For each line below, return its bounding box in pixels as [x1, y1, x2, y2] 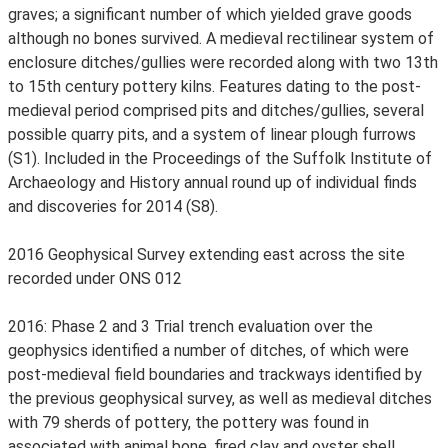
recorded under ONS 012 [8, 269, 182, 288]
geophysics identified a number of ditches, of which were [8, 341, 409, 360]
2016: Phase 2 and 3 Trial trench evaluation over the [8, 317, 373, 336]
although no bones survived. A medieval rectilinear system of [8, 29, 434, 48]
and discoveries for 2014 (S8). [8, 197, 218, 216]
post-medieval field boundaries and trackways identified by [8, 365, 422, 384]
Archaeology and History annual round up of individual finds [8, 173, 417, 192]
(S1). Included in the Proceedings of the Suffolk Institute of [8, 149, 432, 168]
